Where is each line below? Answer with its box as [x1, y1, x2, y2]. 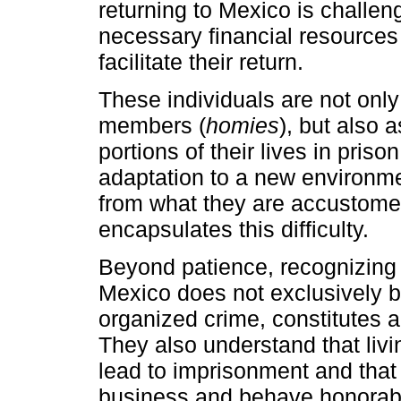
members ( [98, 112, 206, 138]
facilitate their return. [98, 48, 303, 74]
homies [206, 112, 279, 138]
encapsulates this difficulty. [98, 216, 369, 242]
